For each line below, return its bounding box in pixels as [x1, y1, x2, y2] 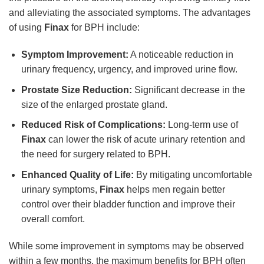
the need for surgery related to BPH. [21, 149, 170, 160]
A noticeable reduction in [128, 49, 233, 60]
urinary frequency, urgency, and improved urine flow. [21, 64, 237, 75]
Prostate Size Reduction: [21, 84, 132, 95]
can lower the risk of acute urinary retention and [45, 134, 245, 145]
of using [9, 22, 44, 33]
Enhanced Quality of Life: [21, 169, 134, 180]
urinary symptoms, [21, 184, 100, 194]
